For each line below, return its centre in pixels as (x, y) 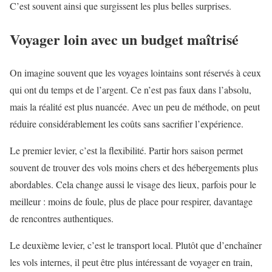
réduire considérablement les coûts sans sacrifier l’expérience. (127, 123)
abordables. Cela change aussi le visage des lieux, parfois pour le (133, 184)
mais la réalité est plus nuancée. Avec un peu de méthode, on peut (135, 106)
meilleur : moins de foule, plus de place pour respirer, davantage (131, 201)
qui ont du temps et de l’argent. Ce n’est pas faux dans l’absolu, (131, 89)
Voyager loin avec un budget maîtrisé (124, 39)
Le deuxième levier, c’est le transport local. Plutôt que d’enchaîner (136, 245)
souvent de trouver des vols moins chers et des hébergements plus (134, 167)
